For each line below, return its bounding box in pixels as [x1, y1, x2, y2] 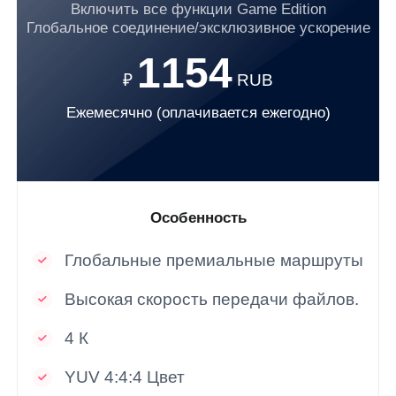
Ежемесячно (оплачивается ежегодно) [65, 103, 331, 121]
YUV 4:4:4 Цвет [64, 368, 185, 387]
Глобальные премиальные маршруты [64, 250, 363, 270]
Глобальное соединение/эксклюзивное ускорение [26, 19, 370, 36]
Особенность [149, 209, 247, 227]
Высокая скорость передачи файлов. [64, 290, 359, 309]
